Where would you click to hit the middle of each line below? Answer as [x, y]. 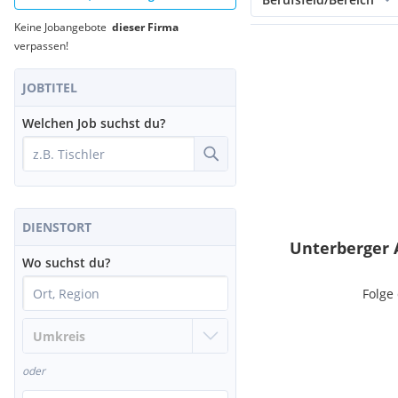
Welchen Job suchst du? [94, 123]
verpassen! [41, 46]
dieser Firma [145, 27]
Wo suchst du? [66, 263]
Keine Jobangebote [63, 27]
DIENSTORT [57, 227]
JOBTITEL [50, 88]
